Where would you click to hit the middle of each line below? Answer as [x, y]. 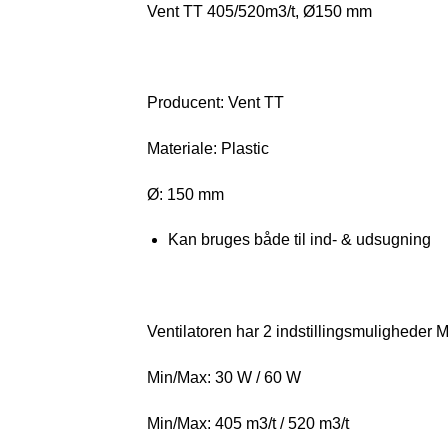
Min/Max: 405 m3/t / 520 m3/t [248, 423]
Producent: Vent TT [215, 103]
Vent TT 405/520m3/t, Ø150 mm [259, 11]
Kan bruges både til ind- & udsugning [299, 240]
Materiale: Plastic [208, 148]
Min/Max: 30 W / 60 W [224, 377]
